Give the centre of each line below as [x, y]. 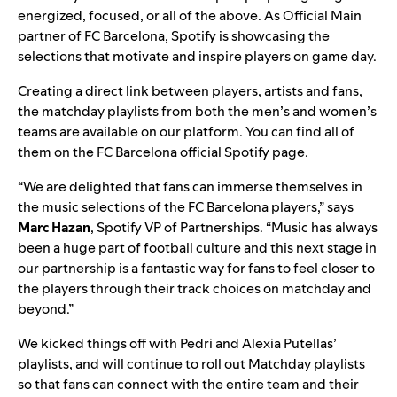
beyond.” [46, 308]
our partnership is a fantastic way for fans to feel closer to [196, 268]
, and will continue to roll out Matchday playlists [217, 363]
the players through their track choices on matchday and [195, 288]
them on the [57, 152]
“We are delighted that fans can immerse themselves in [190, 186]
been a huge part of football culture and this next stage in [197, 247]
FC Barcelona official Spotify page [201, 152]
